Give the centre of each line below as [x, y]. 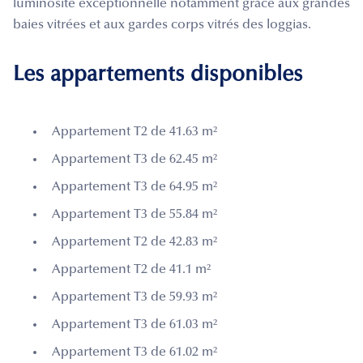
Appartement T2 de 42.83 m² [135, 242]
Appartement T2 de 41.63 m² [135, 132]
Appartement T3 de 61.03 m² [135, 325]
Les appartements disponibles [158, 75]
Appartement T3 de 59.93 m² [135, 297]
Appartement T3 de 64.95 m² [135, 187]
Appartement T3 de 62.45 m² [135, 159]
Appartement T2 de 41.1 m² [131, 269]
